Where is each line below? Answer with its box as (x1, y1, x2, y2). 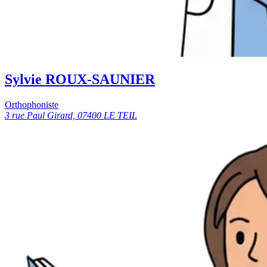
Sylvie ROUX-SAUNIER (5, 71, 155, 87)
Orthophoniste (5, 99, 58, 110)
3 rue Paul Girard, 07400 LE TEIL (5, 110, 137, 120)
